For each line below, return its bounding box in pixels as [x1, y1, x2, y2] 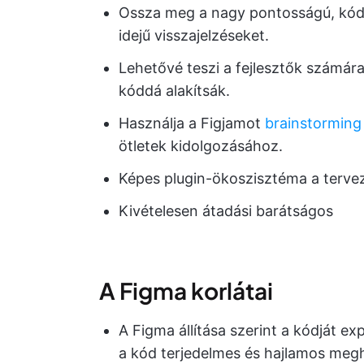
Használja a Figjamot [119, 114, 265, 132]
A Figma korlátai [99, 275, 273, 305]
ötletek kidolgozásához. [119, 136, 283, 154]
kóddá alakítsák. [119, 81, 230, 99]
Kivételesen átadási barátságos [119, 201, 333, 219]
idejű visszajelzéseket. [119, 26, 269, 44]
